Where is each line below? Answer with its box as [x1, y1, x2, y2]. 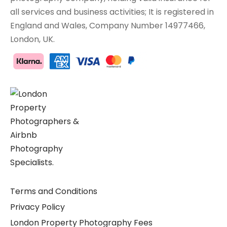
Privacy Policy [10, 201, 65, 213]
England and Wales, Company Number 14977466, [10, 20, 205, 32]
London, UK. [10, 33, 55, 46]
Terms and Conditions [10, 186, 97, 198]
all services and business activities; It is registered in [10, 6, 214, 18]
